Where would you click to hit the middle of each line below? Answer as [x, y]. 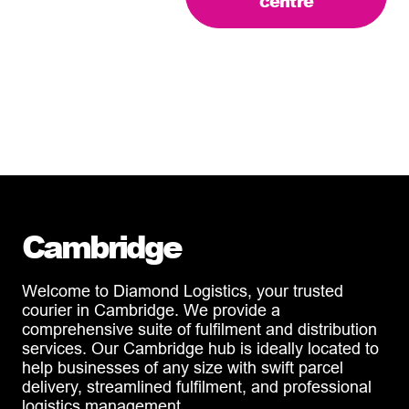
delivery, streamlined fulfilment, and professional [197, 386]
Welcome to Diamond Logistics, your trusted [183, 290]
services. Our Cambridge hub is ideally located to [200, 348]
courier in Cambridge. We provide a [151, 309]
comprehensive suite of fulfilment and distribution [199, 329]
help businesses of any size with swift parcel [183, 367]
